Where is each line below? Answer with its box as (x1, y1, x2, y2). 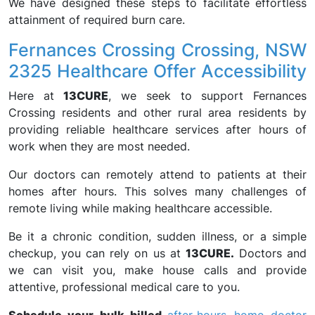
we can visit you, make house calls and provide (8, 263, 307, 277)
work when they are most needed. (8, 139, 190, 153)
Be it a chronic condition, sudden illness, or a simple (8, 229, 307, 243)
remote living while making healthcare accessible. (8, 201, 272, 215)
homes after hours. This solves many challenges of (8, 184, 307, 198)
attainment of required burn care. (8, 13, 185, 27)
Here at (8, 89, 64, 103)
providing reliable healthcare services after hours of (8, 122, 307, 136)
